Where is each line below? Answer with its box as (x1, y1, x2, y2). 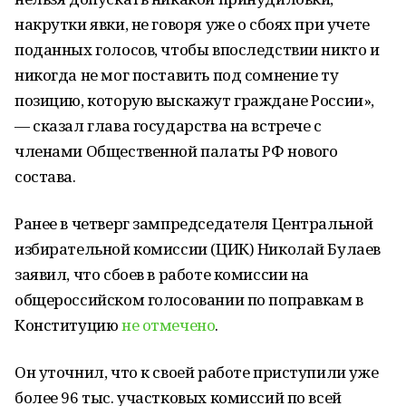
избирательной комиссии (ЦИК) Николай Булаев (14, 238, 381, 259)
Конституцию (14, 314, 121, 335)
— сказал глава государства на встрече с (14, 115, 322, 136)
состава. (14, 166, 76, 187)
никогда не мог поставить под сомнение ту (14, 64, 339, 85)
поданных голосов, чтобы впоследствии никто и (14, 39, 380, 60)
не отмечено (121, 314, 216, 335)
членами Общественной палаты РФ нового (14, 140, 338, 161)
